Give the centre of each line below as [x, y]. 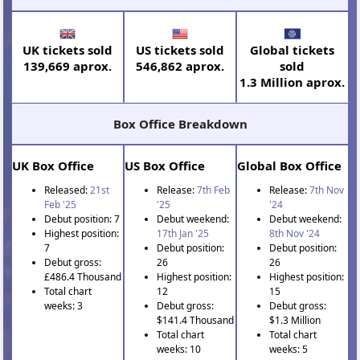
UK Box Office [53, 165]
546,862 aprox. [180, 65]
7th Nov [326, 190]
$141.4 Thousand [196, 320]
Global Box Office [289, 165]
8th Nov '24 [294, 233]
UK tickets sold [68, 49]
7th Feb [214, 190]
